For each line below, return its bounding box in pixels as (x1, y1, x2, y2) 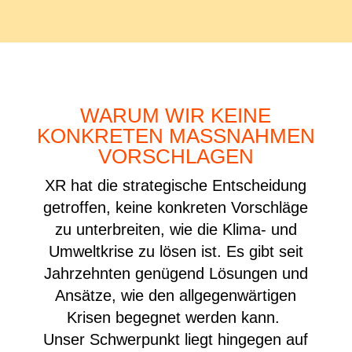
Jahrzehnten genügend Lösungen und (43, 264, 308, 282)
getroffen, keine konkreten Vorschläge (43, 198, 309, 216)
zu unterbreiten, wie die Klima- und (54, 220, 297, 238)
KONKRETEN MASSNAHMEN (36, 123, 315, 148)
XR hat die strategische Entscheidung (45, 176, 307, 194)
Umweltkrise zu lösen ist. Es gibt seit (48, 242, 303, 260)
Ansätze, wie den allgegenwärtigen (55, 286, 297, 304)
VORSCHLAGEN (97, 144, 254, 168)
